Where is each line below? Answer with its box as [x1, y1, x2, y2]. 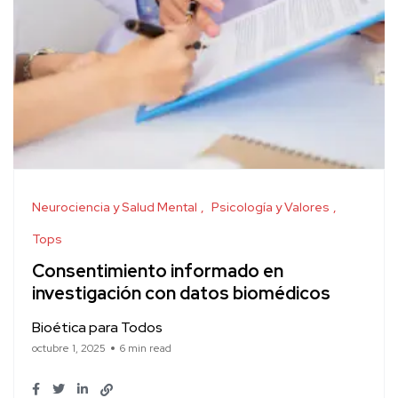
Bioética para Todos [32, 317, 163, 337]
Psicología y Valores [211, 198, 330, 215]
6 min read [120, 340, 171, 355]
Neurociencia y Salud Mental [32, 198, 197, 215]
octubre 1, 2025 [32, 340, 106, 355]
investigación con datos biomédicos [32, 282, 330, 306]
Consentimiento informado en [32, 259, 283, 283]
